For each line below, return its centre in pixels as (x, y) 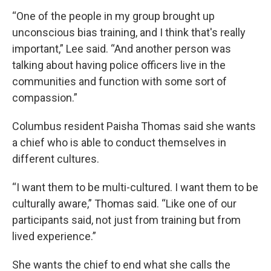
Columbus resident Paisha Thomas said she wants (134, 126)
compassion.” (45, 98)
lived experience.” (54, 236)
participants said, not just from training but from (126, 220)
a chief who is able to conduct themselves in (119, 142)
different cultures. (56, 159)
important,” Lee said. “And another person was (122, 49)
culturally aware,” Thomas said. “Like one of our (124, 204)
